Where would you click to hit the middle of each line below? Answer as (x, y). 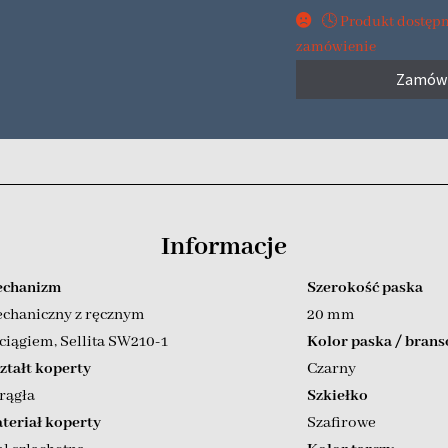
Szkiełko (337, 395)
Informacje (224, 246)
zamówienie (336, 46)
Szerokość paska (364, 287)
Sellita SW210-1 (113, 341)
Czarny (331, 368)
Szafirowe (341, 422)
